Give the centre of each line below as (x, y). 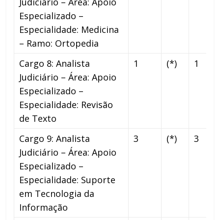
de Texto (38, 118)
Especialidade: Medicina (69, 29)
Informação (44, 207)
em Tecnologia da (57, 193)
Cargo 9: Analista (55, 138)
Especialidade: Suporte (68, 179)
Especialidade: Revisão (66, 104)
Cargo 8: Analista (55, 63)
